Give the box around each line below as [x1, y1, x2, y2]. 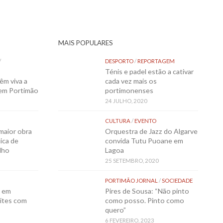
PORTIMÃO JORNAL [105, 177, 158, 184]
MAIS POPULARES [58, 39, 113, 47]
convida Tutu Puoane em [105, 136, 183, 145]
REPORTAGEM [137, 58, 175, 65]
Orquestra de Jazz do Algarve [105, 127, 198, 136]
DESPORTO [105, 58, 133, 65]
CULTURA [105, 117, 130, 124]
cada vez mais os [105, 77, 157, 86]
